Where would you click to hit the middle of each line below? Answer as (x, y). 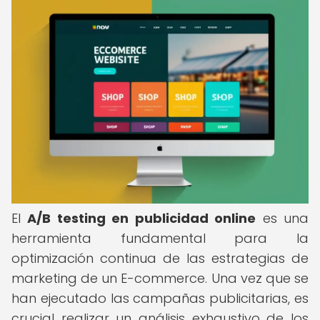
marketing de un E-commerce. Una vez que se (160, 278)
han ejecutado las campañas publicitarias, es (160, 298)
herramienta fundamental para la (160, 238)
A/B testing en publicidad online (142, 218)
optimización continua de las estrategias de (160, 258)
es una (282, 218)
